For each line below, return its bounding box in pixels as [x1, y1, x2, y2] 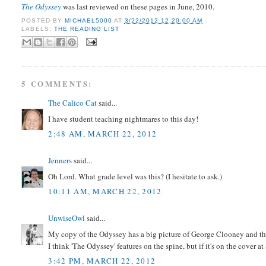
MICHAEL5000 [64, 17, 114, 24]
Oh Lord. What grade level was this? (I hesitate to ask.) [48, 170, 223, 182]
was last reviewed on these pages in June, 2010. [61, 1, 215, 12]
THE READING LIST [53, 25, 119, 32]
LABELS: [21, 25, 54, 32]
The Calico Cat [48, 97, 97, 109]
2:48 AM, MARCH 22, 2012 [48, 128, 157, 140]
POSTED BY [21, 17, 65, 24]
